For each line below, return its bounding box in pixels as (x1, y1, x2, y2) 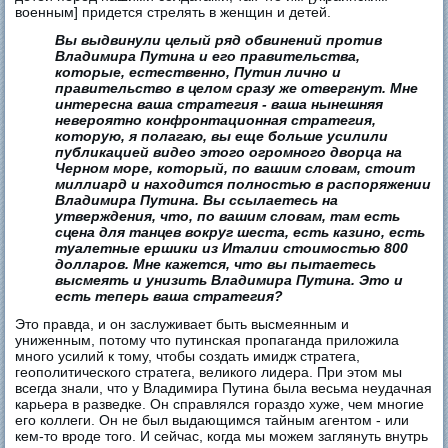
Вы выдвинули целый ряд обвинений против (55, 32, 383, 49)
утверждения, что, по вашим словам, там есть (55, 208, 401, 225)
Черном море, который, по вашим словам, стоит (55, 160, 416, 177)
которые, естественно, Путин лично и (55, 64, 342, 81)
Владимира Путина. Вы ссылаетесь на (55, 192, 339, 209)
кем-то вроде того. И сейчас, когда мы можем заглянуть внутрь (15, 428, 429, 445)
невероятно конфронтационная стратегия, (55, 112, 377, 129)
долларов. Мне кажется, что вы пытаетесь (55, 256, 377, 273)
